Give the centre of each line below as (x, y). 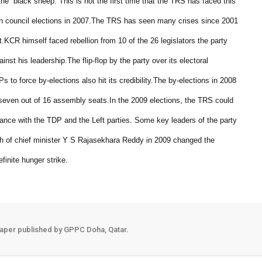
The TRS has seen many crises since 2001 (165, 21)
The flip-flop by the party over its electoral (138, 61)
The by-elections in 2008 (195, 80)
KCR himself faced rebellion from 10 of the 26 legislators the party (116, 41)
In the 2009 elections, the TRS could (171, 100)
